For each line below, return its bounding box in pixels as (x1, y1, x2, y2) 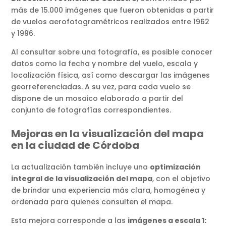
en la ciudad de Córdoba (11, 138, 140, 153)
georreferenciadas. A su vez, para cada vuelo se (11, 82, 191, 92)
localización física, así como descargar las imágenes (11, 70, 210, 81)
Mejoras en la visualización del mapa (11, 127, 204, 141)
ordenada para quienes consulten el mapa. (11, 197, 173, 207)
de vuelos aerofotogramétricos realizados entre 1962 (11, 17, 210, 27)
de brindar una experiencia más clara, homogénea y (11, 185, 206, 196)
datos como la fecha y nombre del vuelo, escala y (11, 59, 198, 69)
